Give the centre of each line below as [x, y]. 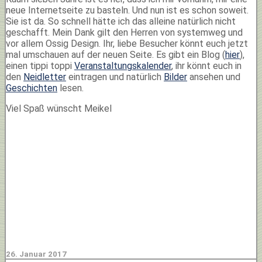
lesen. [70, 88]
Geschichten [32, 88]
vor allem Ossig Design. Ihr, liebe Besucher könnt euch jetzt [127, 43]
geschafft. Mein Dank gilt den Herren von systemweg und [124, 32]
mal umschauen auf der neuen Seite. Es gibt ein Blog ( [116, 54]
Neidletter [45, 77]
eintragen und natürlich [115, 77]
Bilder [175, 77]
